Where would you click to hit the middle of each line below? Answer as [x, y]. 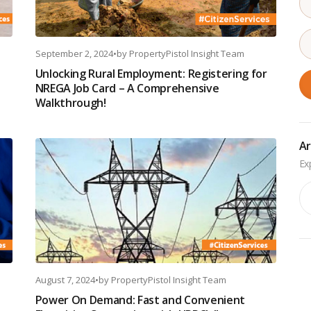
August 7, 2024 [65, 280]
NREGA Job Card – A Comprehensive [127, 88]
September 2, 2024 [74, 53]
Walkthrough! [70, 103]
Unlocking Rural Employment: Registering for [151, 74]
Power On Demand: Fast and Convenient [140, 300]
